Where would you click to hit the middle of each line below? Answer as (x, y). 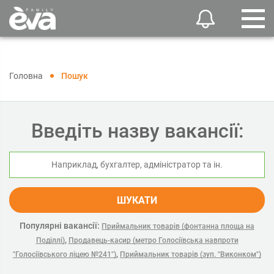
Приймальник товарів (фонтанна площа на (178, 226)
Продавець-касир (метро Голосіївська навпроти (153, 240)
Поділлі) (50, 240)
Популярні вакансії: (60, 226)
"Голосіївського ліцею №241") (65, 254)
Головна (26, 76)
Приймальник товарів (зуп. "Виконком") (191, 254)
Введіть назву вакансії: (137, 131)
